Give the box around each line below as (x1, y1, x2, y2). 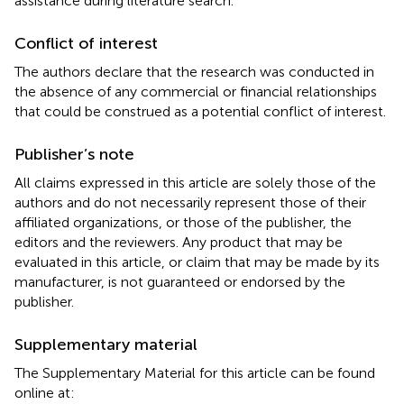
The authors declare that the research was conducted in (14, 62, 374, 80)
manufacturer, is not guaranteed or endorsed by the (14, 272, 345, 290)
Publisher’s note (14, 143, 134, 164)
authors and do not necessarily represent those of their (14, 193, 366, 211)
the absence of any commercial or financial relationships (14, 82, 377, 100)
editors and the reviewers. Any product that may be (14, 233, 343, 251)
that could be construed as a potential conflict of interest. (14, 102, 386, 120)
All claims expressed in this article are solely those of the (14, 173, 376, 191)
